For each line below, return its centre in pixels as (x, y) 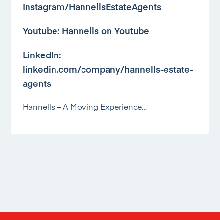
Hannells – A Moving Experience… (85, 106)
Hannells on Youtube (106, 30)
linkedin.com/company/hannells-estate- (108, 69)
